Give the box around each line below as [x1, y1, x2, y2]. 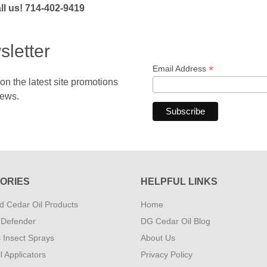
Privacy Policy [141, 250, 193, 260]
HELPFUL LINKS [141, 176, 218, 187]
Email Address [153, 64, 209, 73]
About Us [141, 233, 175, 243]
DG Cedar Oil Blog [141, 216, 210, 226]
